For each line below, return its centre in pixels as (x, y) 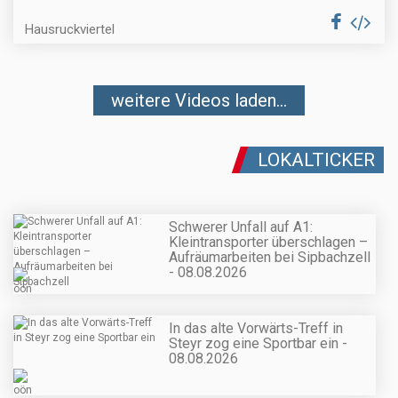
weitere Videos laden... (199, 100)
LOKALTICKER (316, 159)
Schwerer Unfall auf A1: (241, 227)
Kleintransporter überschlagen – (268, 242)
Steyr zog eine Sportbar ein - (258, 344)
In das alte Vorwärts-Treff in (256, 329)
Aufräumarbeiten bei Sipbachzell (270, 257)
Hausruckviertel (70, 29)
